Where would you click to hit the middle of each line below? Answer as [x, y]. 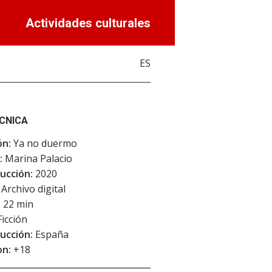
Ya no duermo [44, 143]
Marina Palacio [37, 158]
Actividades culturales [88, 23]
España [51, 234]
